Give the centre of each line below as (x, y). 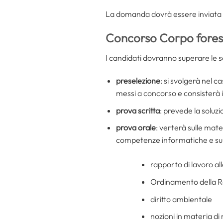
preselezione (138, 81)
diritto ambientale (181, 199)
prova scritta (138, 110)
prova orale (136, 128)
